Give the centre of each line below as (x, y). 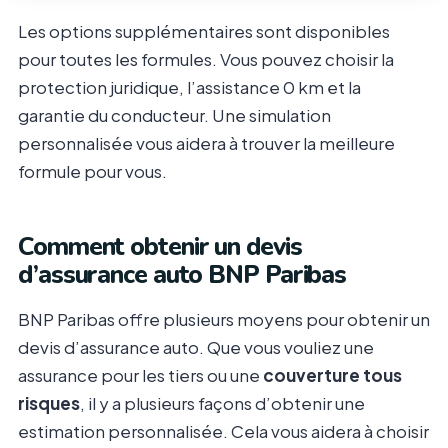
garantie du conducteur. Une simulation (174, 115)
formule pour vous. (92, 171)
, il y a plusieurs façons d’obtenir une (222, 403)
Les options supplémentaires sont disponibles (204, 31)
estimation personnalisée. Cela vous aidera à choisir (223, 431)
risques (49, 403)
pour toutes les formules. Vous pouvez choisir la (206, 59)
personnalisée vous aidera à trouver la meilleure (206, 143)
